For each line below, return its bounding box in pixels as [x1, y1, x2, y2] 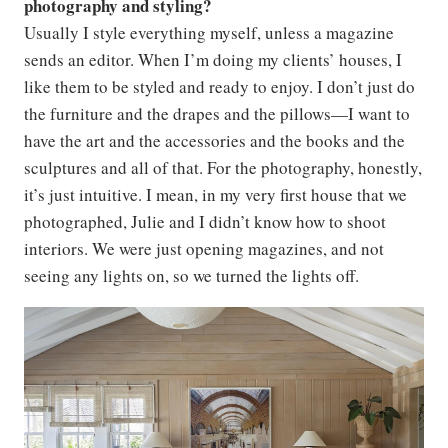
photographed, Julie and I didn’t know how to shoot [24, 209, 386, 233]
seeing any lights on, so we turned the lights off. [24, 263, 359, 287]
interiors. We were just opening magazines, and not [24, 236, 384, 260]
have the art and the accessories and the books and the [24, 128, 405, 152]
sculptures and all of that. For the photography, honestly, [24, 155, 422, 179]
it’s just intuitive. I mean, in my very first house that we [24, 182, 407, 206]
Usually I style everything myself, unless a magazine [24, 20, 394, 44]
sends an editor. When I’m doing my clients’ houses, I [24, 47, 402, 71]
